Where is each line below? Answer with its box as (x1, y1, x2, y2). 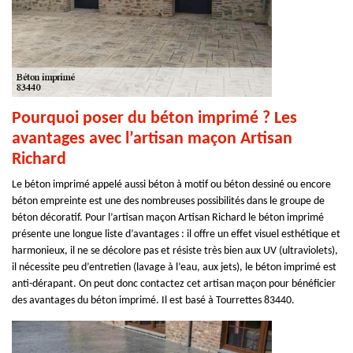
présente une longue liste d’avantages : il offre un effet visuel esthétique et (12, 229, 340, 240)
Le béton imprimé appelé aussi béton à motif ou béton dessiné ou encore (12, 179, 331, 191)
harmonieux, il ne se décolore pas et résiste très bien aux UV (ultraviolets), (12, 245, 338, 257)
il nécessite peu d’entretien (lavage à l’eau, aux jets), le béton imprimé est (12, 262, 336, 273)
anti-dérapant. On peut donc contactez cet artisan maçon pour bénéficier (12, 278, 336, 290)
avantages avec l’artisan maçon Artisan (12, 130, 292, 148)
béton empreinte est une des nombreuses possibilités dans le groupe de (12, 195, 325, 207)
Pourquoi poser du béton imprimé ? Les (12, 110, 297, 128)
